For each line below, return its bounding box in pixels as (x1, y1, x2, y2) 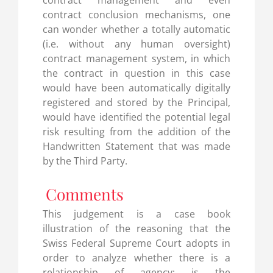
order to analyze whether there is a (42, 250, 231, 264)
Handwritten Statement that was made (42, 140, 231, 154)
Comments (45, 183, 124, 205)
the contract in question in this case (42, 66, 231, 80)
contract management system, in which (42, 52, 231, 66)
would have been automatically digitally (42, 81, 231, 95)
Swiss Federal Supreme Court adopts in (42, 236, 231, 250)
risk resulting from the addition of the (42, 125, 231, 139)
